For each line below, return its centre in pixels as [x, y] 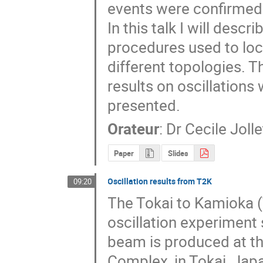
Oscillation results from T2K [160, 181]
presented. [144, 105]
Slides [178, 154]
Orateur [134, 129]
